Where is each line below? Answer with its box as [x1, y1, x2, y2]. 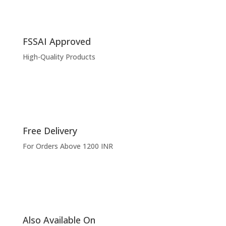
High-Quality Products [22, 52, 95, 62]
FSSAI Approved [22, 35, 91, 48]
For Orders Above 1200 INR [22, 141, 113, 151]
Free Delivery [22, 125, 77, 137]
